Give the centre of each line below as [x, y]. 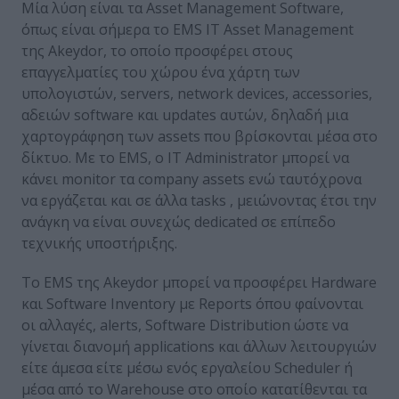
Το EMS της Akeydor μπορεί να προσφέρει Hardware [199, 283]
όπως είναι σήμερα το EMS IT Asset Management [187, 30]
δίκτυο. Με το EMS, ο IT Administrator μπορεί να [185, 158]
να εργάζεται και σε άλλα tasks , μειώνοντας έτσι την [199, 201]
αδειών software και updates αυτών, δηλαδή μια [185, 115]
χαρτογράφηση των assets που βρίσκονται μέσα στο [199, 137]
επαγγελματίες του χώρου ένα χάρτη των [161, 73]
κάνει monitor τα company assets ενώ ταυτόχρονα [191, 179]
